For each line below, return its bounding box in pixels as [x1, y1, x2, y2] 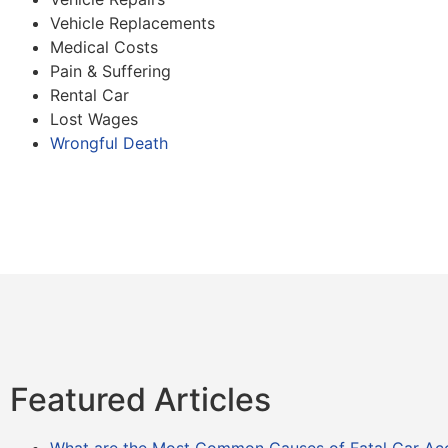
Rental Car [50, 85, 129, 106]
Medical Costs [50, 37, 158, 58]
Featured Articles [10, 380, 271, 420]
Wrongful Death [50, 133, 168, 154]
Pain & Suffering [50, 61, 171, 82]
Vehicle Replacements [50, 13, 215, 34]
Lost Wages [50, 109, 138, 130]
